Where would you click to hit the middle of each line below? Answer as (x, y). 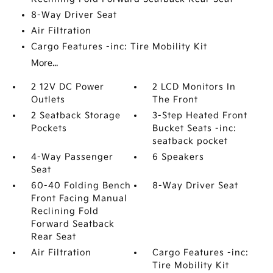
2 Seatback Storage (76, 115)
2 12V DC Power (67, 87)
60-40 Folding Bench (81, 186)
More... (44, 63)
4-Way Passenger (72, 157)
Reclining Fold (65, 211)
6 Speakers (179, 157)
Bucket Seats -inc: (195, 128)
